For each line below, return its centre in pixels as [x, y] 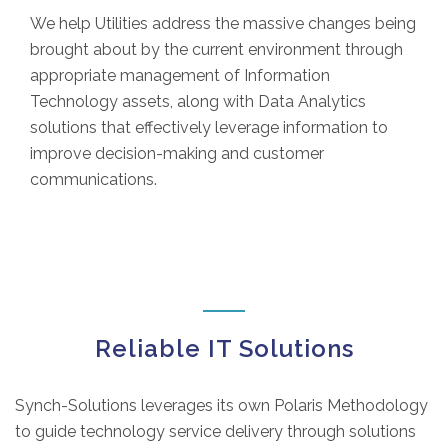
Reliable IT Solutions [224, 348]
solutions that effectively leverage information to [209, 127]
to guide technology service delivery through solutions [215, 431]
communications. [93, 179]
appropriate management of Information [180, 75]
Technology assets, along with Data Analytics [198, 101]
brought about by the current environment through [216, 49]
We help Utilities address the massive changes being [223, 23]
